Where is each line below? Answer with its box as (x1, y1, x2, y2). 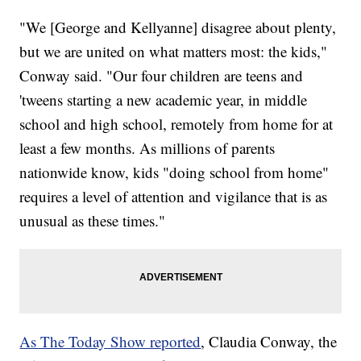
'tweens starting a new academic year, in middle (19, 89, 308, 110)
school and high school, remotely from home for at (19, 114, 334, 135)
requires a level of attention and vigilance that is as (19, 186, 328, 207)
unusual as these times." (19, 210, 166, 231)
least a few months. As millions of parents (19, 138, 276, 159)
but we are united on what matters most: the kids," (19, 41, 328, 62)
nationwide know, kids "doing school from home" (19, 162, 330, 183)
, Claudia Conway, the (201, 331, 338, 352)
